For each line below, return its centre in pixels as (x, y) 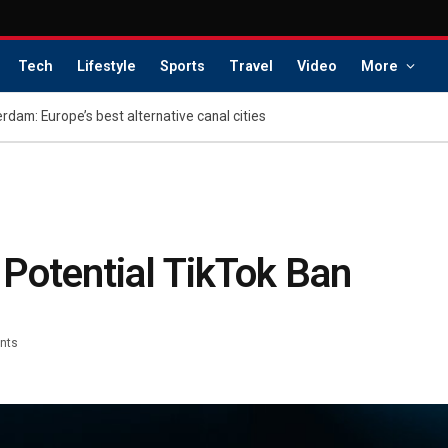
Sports (182, 66)
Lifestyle (106, 66)
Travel (251, 66)
